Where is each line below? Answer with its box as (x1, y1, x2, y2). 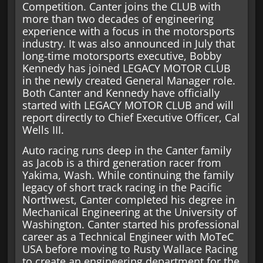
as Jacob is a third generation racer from (22, 155, 221, 170)
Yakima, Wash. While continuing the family (22, 167, 234, 182)
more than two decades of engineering (22, 11, 214, 26)
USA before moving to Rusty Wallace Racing (22, 241, 238, 256)
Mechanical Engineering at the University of (22, 204, 237, 219)
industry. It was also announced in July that (22, 36, 235, 50)
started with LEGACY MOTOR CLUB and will (22, 97, 234, 112)
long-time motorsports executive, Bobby (22, 48, 221, 63)
